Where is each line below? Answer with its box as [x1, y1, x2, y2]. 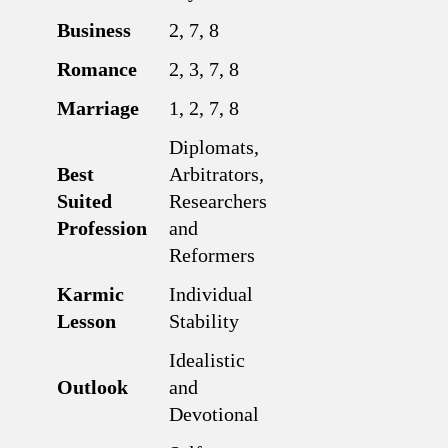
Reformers [169, 244, 255, 266]
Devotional [169, 403, 259, 425]
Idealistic [169, 349, 245, 371]
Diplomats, [169, 136, 259, 158]
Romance [57, 58, 137, 80]
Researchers [169, 190, 267, 212]
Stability [169, 310, 239, 332]
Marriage [57, 97, 139, 119]
